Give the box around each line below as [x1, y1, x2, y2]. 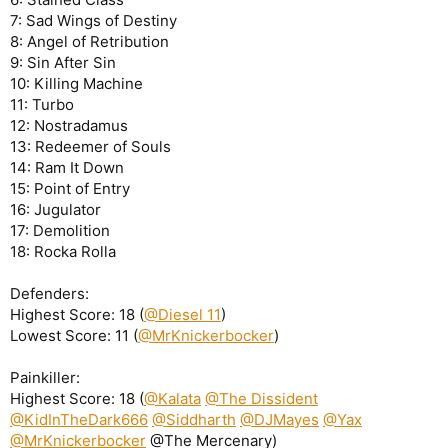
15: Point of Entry [10, 178, 130, 198]
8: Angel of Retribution [10, 31, 169, 51]
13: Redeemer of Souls [10, 136, 171, 156]
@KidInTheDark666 [10, 409, 148, 429]
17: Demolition [10, 220, 110, 240]
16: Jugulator [10, 199, 101, 219]
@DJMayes [240, 409, 319, 429]
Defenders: [10, 283, 89, 303]
